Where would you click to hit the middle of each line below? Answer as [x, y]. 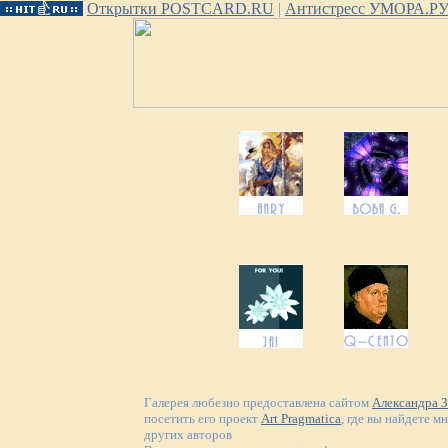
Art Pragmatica [301, 418]
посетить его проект [202, 418]
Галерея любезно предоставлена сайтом [258, 402]
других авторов [188, 434]
